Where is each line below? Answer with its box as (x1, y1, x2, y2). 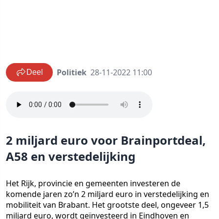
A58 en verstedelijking (6, 148, 135, 165)
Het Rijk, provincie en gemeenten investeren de (6, 178, 180, 189)
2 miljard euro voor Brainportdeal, (6, 132, 206, 149)
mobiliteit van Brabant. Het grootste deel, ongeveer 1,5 (6, 199, 209, 211)
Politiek (57, 67, 87, 78)
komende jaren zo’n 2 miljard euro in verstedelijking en (6, 189, 209, 200)
